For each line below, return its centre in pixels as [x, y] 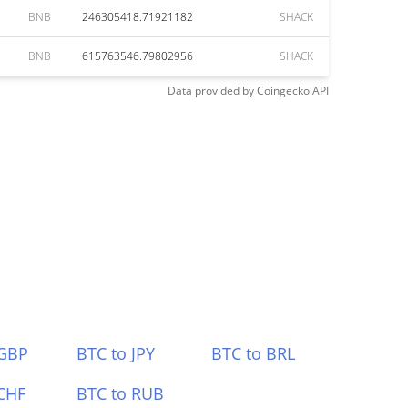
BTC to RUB [120, 393]
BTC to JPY [115, 353]
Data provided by [211, 91]
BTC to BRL [254, 353]
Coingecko [283, 91]
